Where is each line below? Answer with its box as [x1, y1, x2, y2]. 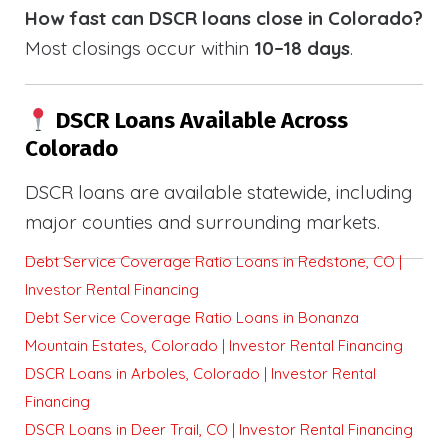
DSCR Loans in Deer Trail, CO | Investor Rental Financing [25, 420, 413, 440]
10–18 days [254, 35, 350, 60]
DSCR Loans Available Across [50, 107, 348, 135]
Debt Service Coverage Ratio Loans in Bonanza [25, 308, 359, 328]
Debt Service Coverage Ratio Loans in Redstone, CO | [25, 252, 402, 272]
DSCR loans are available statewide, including [25, 180, 412, 205]
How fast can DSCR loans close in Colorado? [25, 5, 423, 30]
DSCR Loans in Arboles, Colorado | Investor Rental [25, 364, 376, 384]
